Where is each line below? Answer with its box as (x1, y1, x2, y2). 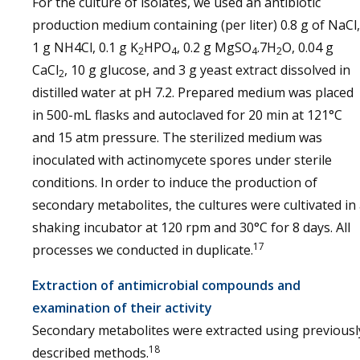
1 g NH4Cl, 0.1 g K (32, 39, 138, 56)
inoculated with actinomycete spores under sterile (32, 151, 332, 169)
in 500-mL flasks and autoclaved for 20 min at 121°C (32, 106, 342, 124)
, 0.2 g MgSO (177, 39, 252, 56)
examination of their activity (32, 299, 212, 317)
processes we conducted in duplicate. (32, 241, 253, 259)
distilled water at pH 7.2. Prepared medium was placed (32, 84, 354, 101)
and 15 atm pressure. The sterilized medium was (32, 129, 322, 146)
